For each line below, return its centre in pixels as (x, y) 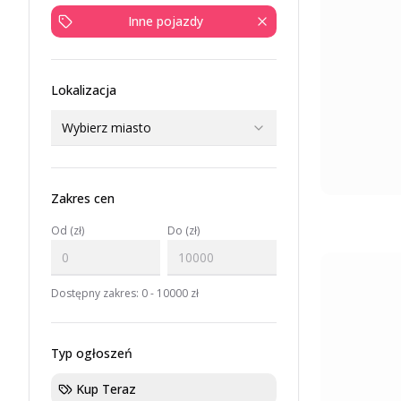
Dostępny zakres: (96, 293)
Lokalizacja (84, 90)
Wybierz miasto (107, 127)
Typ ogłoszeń (92, 353)
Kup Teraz (106, 389)
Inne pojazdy (166, 21)
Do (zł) (183, 230)
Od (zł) (68, 230)
